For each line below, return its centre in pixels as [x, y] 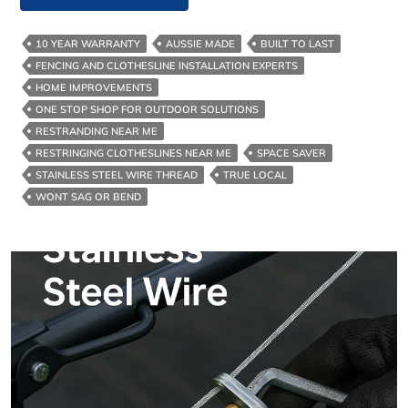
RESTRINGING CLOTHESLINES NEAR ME [133, 153]
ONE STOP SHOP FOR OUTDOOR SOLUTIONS [147, 110]
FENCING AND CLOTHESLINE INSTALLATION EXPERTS [167, 66]
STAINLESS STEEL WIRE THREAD [117, 175]
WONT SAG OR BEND [88, 197]
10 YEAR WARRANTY [88, 44]
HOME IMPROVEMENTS [94, 88]
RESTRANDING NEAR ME [97, 132]
